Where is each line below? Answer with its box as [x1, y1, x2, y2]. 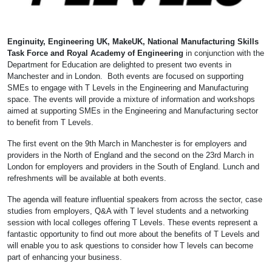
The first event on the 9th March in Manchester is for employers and [7, 139, 246, 149]
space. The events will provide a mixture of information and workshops [7, 95, 255, 104]
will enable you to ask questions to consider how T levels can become [7, 241, 253, 251]
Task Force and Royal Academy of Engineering [7, 49, 183, 58]
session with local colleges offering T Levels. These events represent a [7, 218, 257, 228]
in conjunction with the [183, 49, 264, 58]
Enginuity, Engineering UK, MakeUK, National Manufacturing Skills [7, 37, 259, 47]
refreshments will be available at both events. [7, 174, 166, 183]
